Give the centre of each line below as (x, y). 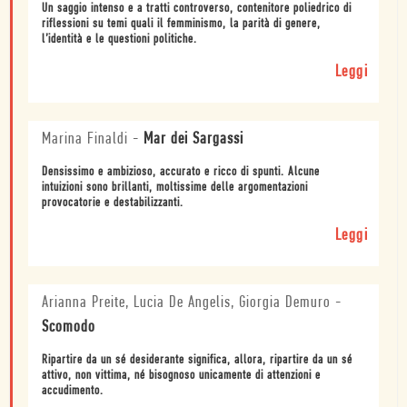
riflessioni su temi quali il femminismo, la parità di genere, (181, 24)
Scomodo (69, 327)
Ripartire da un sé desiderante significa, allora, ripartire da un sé (197, 360)
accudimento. (73, 391)
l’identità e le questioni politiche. (119, 39)
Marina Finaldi (85, 139)
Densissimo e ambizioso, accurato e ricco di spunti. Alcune (181, 172)
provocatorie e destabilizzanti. (113, 203)
